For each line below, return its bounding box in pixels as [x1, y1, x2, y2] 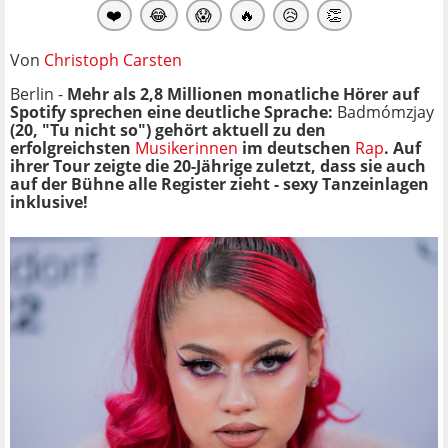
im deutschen [238, 136, 355, 159]
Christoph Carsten [44, 48, 182, 71]
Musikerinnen [135, 136, 238, 159]
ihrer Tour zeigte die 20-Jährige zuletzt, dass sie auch [10, 154, 426, 177]
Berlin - [10, 82, 67, 105]
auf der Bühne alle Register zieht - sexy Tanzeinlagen [10, 172, 429, 195]
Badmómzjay [337, 100, 434, 123]
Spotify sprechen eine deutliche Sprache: [10, 100, 337, 123]
